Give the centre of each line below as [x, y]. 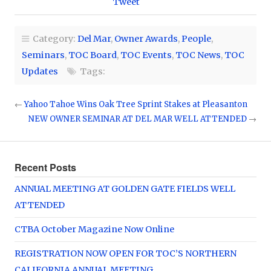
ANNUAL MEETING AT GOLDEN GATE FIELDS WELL [125, 188]
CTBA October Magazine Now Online [94, 229]
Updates [40, 71]
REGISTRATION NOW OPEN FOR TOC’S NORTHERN [126, 253]
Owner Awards [146, 38]
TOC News [198, 55]
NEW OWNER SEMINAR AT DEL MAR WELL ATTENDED [138, 119]
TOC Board [93, 55]
